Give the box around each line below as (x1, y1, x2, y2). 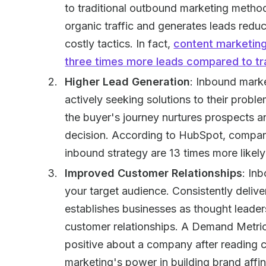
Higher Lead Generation (65, 75, 191, 88)
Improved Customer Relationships (65, 167, 243, 179)
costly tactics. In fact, (65, 37, 174, 50)
